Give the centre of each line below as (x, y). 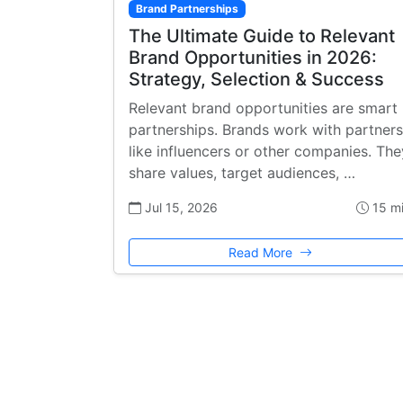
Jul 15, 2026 (179, 208)
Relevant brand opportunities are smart (263, 108)
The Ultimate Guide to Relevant (262, 36)
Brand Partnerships (187, 9)
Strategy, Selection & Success (256, 80)
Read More (262, 253)
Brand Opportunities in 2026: (253, 58)
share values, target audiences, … (242, 173)
